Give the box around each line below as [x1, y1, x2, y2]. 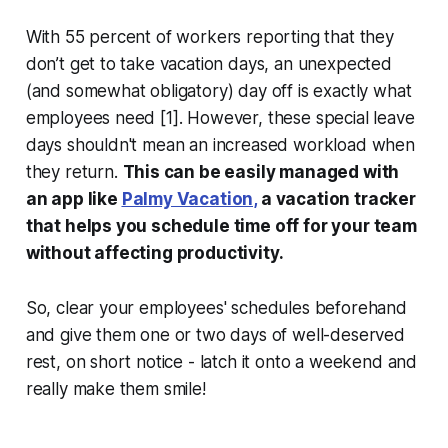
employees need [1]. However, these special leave [25, 107, 415, 128]
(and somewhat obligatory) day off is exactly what [25, 80, 412, 101]
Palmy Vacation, [121, 188, 258, 209]
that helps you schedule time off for [25, 215, 328, 236]
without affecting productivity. [25, 242, 288, 263]
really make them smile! [25, 378, 206, 399]
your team [331, 215, 417, 236]
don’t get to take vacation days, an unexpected [25, 53, 392, 74]
